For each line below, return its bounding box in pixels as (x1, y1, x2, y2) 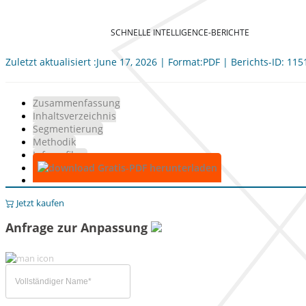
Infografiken (33, 148, 87, 161)
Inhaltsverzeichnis (33, 109, 116, 122)
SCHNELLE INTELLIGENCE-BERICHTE (110, 26, 249, 38)
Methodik (33, 135, 76, 148)
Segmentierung (33, 122, 103, 135)
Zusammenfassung (33, 96, 120, 109)
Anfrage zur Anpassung (5, 219, 151, 236)
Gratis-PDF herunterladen (94, 161, 217, 174)
